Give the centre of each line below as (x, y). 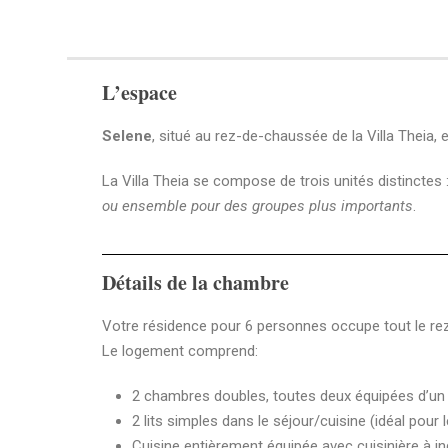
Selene (127, 136)
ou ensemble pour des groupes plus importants (257, 206)
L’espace (139, 93)
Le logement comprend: (180, 351)
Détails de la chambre (195, 283)
